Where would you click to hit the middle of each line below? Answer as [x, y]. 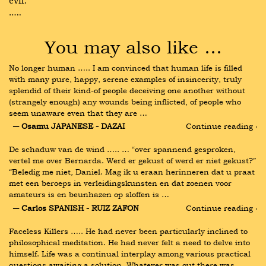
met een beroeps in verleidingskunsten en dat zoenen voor [120, 183]
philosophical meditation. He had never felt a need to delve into [129, 242]
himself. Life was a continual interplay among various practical [130, 253]
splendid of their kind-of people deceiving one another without [127, 90]
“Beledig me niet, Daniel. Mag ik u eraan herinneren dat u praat [132, 172]
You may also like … [133, 47]
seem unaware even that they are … [78, 113]
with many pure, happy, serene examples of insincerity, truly [125, 79]
